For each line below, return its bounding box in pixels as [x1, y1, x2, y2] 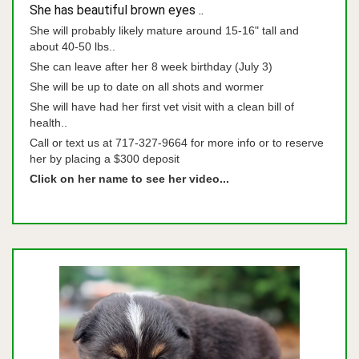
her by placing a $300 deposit [30, 152, 179, 165]
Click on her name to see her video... [30, 172, 229, 185]
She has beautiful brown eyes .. [30, 2, 204, 18]
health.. [30, 116, 67, 129]
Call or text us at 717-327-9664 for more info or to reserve [30, 136, 324, 149]
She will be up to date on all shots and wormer [30, 80, 264, 93]
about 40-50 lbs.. [30, 40, 125, 53]
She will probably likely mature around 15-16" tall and [30, 24, 299, 37]
